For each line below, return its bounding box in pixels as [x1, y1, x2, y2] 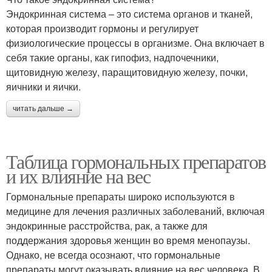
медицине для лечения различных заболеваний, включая [6, 203, 265, 218]
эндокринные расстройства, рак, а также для [6, 218, 208, 233]
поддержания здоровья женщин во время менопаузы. [6, 233, 250, 247]
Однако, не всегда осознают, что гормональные [6, 247, 220, 262]
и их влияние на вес [6, 162, 151, 189]
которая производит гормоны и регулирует [6, 21, 199, 35]
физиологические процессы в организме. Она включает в [6, 35, 265, 50]
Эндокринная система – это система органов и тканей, [6, 6, 253, 21]
